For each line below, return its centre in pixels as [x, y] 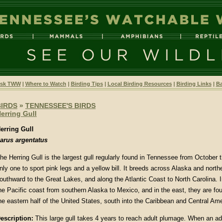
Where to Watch [46, 84]
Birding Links [194, 84]
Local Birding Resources [139, 84]
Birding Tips [87, 84]
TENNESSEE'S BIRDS [60, 106]
